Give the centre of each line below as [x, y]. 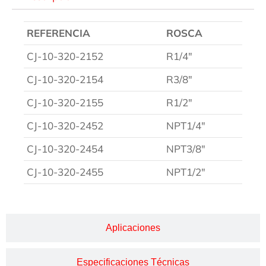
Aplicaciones [133, 228]
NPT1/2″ [186, 172]
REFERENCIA [58, 33]
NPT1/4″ [186, 126]
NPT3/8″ [186, 149]
